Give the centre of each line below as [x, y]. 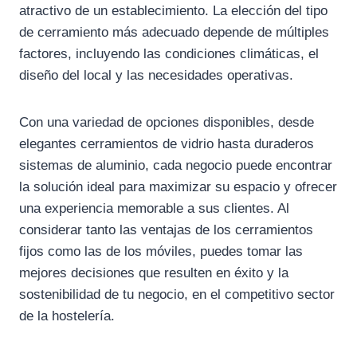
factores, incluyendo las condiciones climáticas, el [169, 54]
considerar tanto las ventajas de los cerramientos [166, 230]
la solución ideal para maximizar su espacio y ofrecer [178, 187]
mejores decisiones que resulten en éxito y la [154, 273]
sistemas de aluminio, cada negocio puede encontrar [176, 166]
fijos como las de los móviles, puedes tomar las [161, 252]
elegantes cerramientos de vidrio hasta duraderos [167, 144]
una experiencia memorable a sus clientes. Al [154, 209]
